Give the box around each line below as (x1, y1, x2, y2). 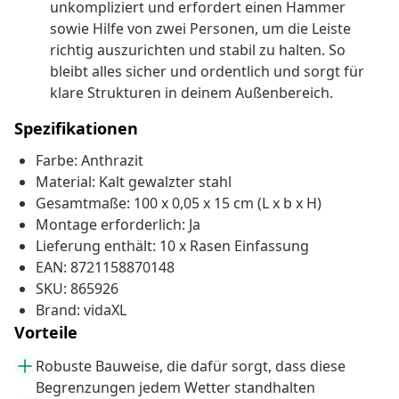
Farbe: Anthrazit (36, 151, 143, 171)
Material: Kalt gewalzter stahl (36, 172, 232, 192)
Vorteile (14, 322, 77, 344)
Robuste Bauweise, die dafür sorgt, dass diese (36, 356, 346, 377)
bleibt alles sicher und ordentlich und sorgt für (50, 61, 364, 82)
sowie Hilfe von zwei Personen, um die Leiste (50, 19, 351, 39)
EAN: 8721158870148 (36, 257, 175, 278)
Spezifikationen (14, 118, 138, 140)
